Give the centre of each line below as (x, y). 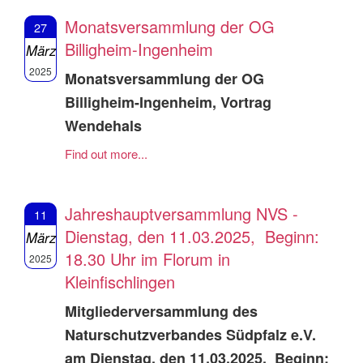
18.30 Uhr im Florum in (147, 259)
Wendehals (103, 126)
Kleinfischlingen (120, 282)
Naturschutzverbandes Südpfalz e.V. (192, 335)
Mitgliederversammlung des (161, 312)
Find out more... (106, 154)
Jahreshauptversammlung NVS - (181, 214)
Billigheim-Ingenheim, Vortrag (168, 102)
